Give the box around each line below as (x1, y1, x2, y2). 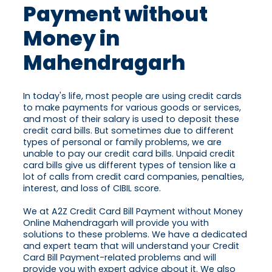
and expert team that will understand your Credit (23, 240, 239, 253)
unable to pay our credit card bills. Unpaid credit (23, 148, 235, 160)
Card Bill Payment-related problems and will (23, 251, 216, 264)
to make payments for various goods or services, (23, 101, 241, 114)
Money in (23, 24, 120, 53)
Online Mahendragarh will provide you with (23, 217, 209, 229)
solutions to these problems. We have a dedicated (23, 228, 247, 241)
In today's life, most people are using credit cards (23, 90, 242, 103)
